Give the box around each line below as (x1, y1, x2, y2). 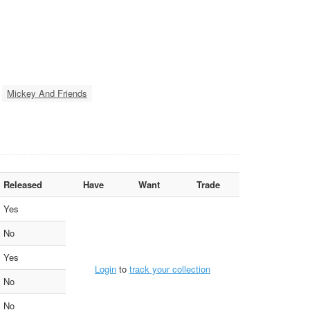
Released (3, 178, 42, 191)
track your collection (129, 262, 210, 275)
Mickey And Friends (7, 86, 87, 100)
